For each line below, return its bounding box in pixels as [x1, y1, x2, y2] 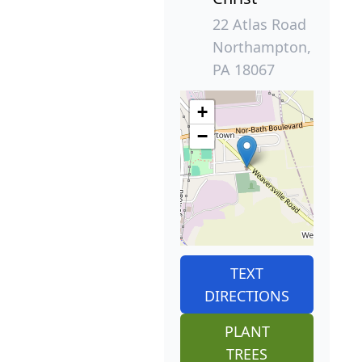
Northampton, [213, 36, 311, 57]
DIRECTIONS [204, 285, 289, 305]
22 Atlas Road [213, 14, 306, 34]
